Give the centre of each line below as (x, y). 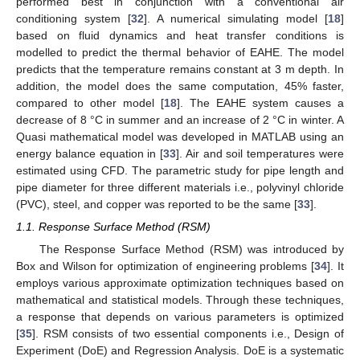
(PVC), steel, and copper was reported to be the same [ (157, 204)
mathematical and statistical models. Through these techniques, (180, 299)
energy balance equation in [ (90, 153)
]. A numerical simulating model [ (236, 18)
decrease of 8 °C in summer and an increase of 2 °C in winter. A (180, 119)
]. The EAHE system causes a (260, 102)
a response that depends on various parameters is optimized (180, 316)
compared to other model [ (90, 102)
